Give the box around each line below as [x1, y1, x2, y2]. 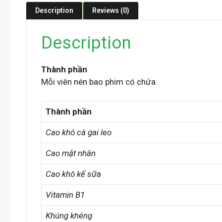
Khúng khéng [46, 210, 92, 221]
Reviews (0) [92, 6, 129, 15]
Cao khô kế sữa [46, 168, 101, 179]
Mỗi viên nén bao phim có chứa [41, 77, 156, 87]
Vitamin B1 [46, 189, 85, 200]
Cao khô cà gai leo [46, 127, 111, 137]
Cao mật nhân [46, 148, 96, 158]
